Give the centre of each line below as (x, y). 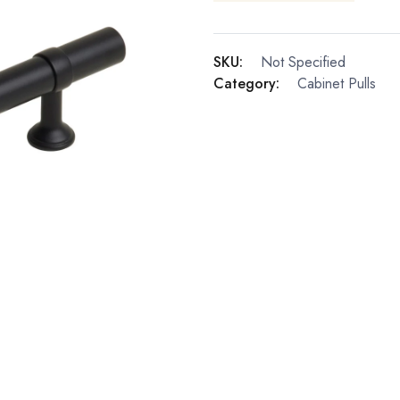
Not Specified (303, 62)
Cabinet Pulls (337, 84)
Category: (246, 84)
